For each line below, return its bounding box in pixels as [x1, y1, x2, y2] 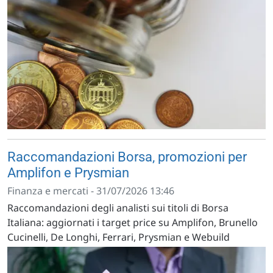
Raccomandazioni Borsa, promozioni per [7, 149, 247, 165]
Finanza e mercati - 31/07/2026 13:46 [7, 184, 174, 198]
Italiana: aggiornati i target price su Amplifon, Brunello [7, 216, 258, 230]
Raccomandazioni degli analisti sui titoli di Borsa [7, 201, 229, 215]
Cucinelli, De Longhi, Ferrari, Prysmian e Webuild [7, 230, 230, 244]
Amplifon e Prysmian [7, 165, 129, 181]
